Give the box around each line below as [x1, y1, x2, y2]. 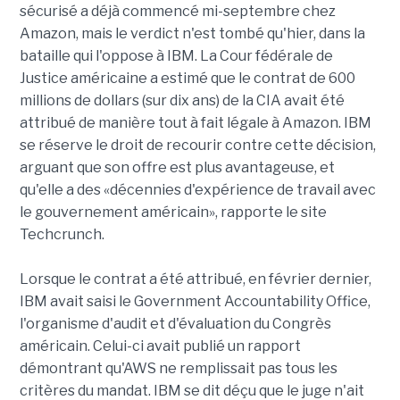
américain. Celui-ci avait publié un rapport [19, 337, 301, 355]
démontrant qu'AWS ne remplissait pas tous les [19, 360, 337, 378]
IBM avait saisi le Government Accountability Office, [19, 293, 371, 311]
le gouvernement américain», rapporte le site [19, 204, 327, 221]
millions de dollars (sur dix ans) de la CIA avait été [19, 92, 345, 110]
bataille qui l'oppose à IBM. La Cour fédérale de [19, 47, 333, 65]
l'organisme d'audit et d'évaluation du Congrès [19, 315, 331, 333]
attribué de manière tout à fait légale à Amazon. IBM [19, 114, 371, 132]
